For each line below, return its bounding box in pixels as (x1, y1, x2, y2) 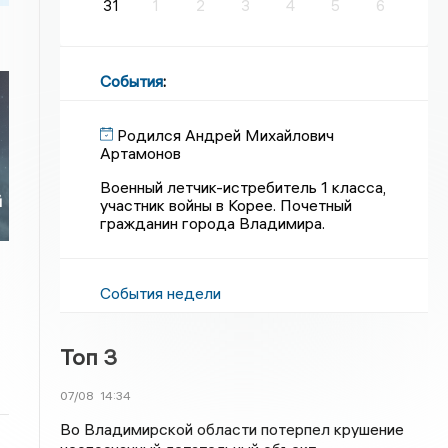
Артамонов (100, 143, 182, 163)
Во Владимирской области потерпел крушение (60, 419, 405, 439)
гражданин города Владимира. (100, 213, 326, 233)
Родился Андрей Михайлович (117, 125, 335, 145)
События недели (100, 283, 222, 303)
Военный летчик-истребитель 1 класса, (100, 177, 387, 197)
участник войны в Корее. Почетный (100, 195, 353, 215)
